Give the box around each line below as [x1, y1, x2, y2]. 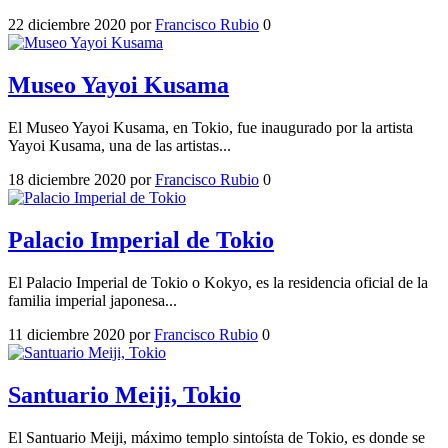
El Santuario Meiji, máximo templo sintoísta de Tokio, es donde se [8, 428, 425, 446]
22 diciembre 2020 [8, 16, 126, 34]
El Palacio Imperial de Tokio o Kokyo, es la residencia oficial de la [8, 273, 428, 291]
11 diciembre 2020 [8, 325, 125, 343]
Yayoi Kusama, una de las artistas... [8, 137, 231, 155]
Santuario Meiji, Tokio [8, 381, 241, 408]
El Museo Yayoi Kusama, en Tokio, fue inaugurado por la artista [8, 119, 413, 137]
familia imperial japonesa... [8, 291, 177, 309]
